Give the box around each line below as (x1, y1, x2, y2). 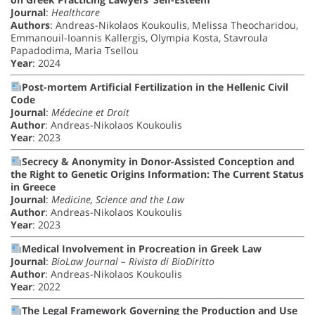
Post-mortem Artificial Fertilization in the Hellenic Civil (21, 80, 288, 94)
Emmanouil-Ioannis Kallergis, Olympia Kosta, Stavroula (11, 31, 268, 45)
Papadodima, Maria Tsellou (11, 44, 139, 58)
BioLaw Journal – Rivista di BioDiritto (51, 255, 214, 269)
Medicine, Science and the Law (51, 193, 184, 207)
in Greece (11, 180, 56, 194)
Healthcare (51, 6, 100, 20)
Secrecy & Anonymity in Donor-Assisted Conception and (21, 155, 295, 169)
